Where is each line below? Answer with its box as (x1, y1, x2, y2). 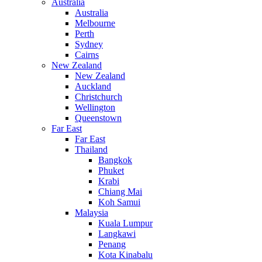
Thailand (75, 144, 108, 155)
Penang (98, 239, 126, 250)
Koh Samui (98, 197, 140, 208)
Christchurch (75, 92, 122, 102)
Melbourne (75, 18, 115, 29)
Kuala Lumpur (98, 218, 153, 229)
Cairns (75, 50, 99, 60)
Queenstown (75, 113, 122, 123)
